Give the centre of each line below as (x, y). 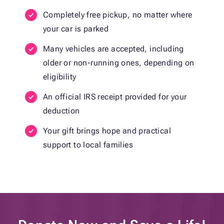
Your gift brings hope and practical (107, 131)
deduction (61, 111)
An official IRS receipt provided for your (115, 97)
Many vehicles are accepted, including (113, 49)
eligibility (60, 77)
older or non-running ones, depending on (119, 63)
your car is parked (76, 29)
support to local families (88, 145)
